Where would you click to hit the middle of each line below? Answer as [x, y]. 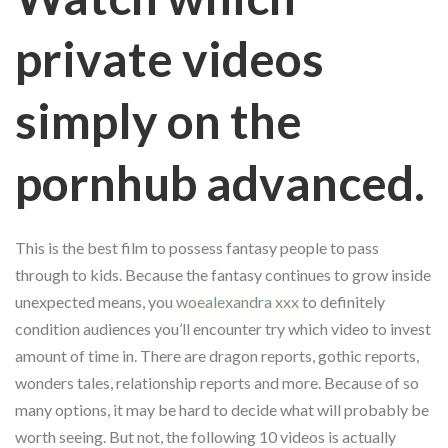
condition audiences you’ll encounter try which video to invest [223, 328]
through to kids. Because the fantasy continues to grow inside [223, 274]
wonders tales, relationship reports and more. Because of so [217, 382]
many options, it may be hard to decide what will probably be [222, 409]
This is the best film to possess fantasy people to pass [197, 247]
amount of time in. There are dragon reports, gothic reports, [217, 355]
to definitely [342, 301]
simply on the [158, 120]
